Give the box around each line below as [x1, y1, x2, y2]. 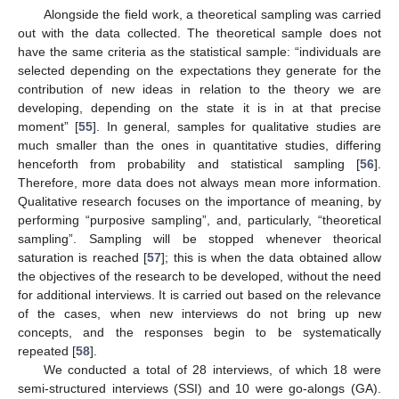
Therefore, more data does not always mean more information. [18, 175, 381, 190]
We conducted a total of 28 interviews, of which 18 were [43, 362, 381, 377]
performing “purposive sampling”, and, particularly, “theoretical [18, 212, 381, 227]
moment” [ [18, 118, 79, 134]
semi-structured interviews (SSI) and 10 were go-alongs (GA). [18, 380, 381, 395]
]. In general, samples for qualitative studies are [93, 118, 381, 134]
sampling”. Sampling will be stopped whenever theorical [18, 231, 381, 246]
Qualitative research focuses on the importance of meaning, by [18, 193, 381, 208]
